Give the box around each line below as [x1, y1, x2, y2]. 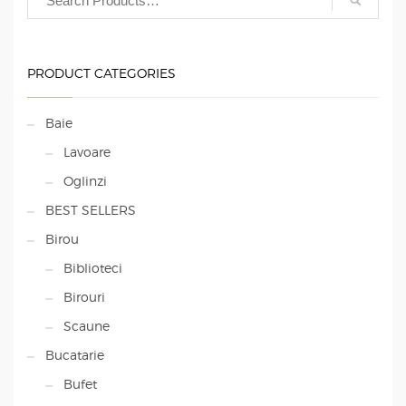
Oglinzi [63, 173, 107, 189]
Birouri [63, 289, 105, 305]
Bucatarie [45, 347, 104, 363]
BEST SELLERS [45, 202, 136, 218]
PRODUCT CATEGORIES [27, 65, 176, 82]
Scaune [63, 318, 110, 334]
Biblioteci [63, 260, 122, 276]
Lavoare [63, 144, 111, 160]
